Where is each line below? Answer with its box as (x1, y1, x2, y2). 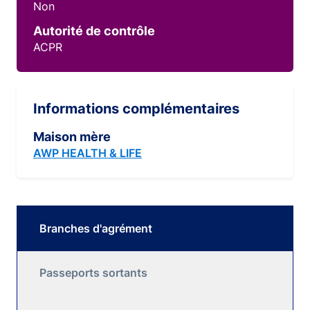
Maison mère (33, 129, 111, 144)
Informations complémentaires (33, 100, 239, 117)
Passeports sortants (39, 266, 147, 280)
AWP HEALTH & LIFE (33, 146, 142, 160)
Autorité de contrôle (33, 24, 155, 38)
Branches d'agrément (39, 221, 152, 235)
